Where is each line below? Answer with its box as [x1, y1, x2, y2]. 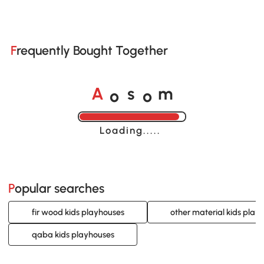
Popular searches [15, 180, 105, 196]
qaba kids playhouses [31, 229, 114, 240]
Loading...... [99, 124, 164, 136]
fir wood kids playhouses [31, 207, 124, 218]
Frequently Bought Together [16, 43, 168, 58]
